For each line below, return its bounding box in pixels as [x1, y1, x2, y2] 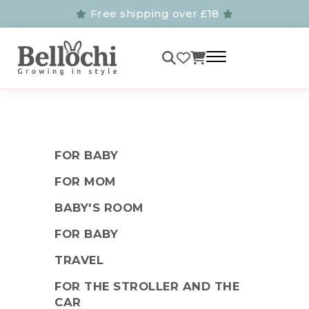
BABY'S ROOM [54, 201, 143, 215]
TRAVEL [54, 253, 104, 268]
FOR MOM [54, 175, 116, 189]
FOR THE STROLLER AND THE [54, 279, 240, 294]
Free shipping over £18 [90, 7, 219, 20]
